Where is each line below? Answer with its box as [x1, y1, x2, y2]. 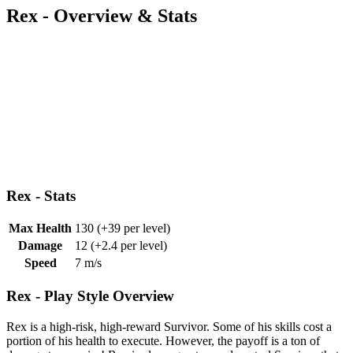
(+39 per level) [94, 221, 170, 236]
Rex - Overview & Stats [6, 5, 197, 26]
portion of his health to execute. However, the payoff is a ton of [6, 333, 320, 347]
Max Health [9, 221, 72, 236]
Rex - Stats [6, 187, 76, 204]
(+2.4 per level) [87, 239, 167, 253]
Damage [18, 239, 62, 253]
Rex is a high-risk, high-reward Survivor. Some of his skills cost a [6, 319, 332, 333]
